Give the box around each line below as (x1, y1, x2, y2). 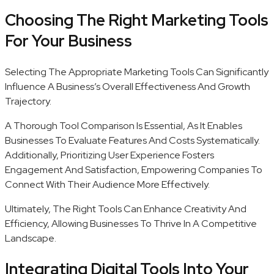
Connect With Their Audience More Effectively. (5, 177, 210, 191)
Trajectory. (5, 94, 51, 108)
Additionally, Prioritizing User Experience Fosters (5, 148, 214, 161)
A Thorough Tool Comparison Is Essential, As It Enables (5, 119, 242, 132)
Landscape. (5, 231, 56, 245)
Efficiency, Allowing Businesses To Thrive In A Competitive (5, 217, 257, 230)
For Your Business (5, 31, 132, 52)
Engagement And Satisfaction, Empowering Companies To (5, 163, 262, 176)
